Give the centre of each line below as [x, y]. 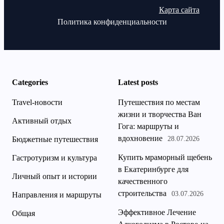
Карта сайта [179, 10]
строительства [142, 193]
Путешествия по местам [159, 102]
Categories [30, 82]
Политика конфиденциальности [112, 22]
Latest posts [138, 82]
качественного [143, 181]
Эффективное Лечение [157, 212]
